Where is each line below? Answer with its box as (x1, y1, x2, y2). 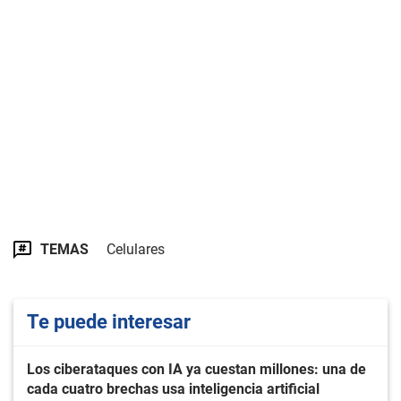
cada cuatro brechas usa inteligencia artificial (27, 380, 320, 398)
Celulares (107, 241, 165, 259)
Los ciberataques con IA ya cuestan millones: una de (27, 361, 366, 379)
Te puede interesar (27, 311, 191, 334)
